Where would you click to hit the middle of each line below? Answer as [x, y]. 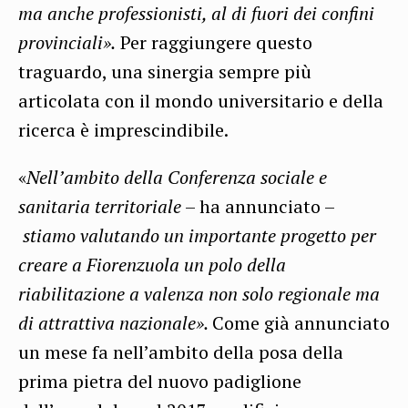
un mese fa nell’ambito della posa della [181, 352]
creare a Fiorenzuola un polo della [152, 265]
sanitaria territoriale [100, 207]
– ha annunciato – [258, 207]
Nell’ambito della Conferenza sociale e [177, 178]
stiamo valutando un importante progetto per [199, 236]
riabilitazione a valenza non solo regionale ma [199, 294]
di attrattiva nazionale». [115, 323]
